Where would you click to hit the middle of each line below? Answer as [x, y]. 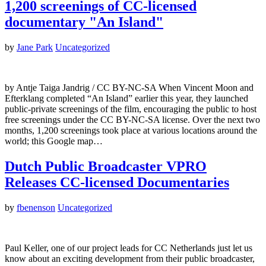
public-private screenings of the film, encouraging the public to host [131, 109]
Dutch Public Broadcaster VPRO [106, 166]
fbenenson [36, 207]
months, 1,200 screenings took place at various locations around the [131, 130]
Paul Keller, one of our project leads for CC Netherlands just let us [129, 248]
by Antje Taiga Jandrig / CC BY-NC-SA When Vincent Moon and [129, 87]
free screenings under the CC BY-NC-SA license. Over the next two [132, 119]
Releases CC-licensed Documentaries [117, 182]
